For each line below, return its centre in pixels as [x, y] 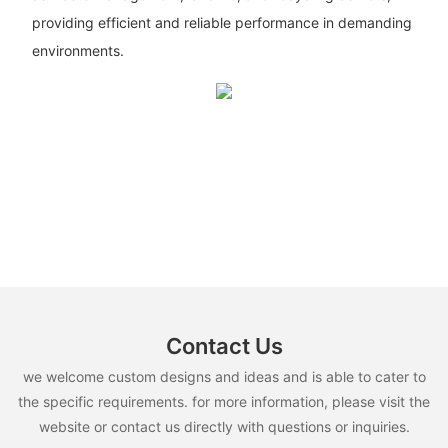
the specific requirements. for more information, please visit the [224, 402]
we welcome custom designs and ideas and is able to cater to [224, 377]
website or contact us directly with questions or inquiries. [224, 427]
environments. [77, 50]
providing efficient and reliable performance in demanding [221, 22]
